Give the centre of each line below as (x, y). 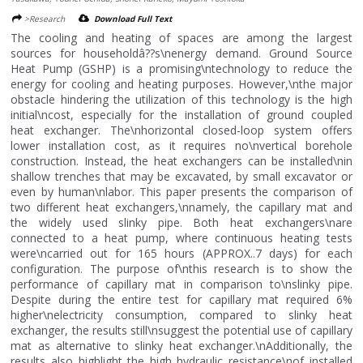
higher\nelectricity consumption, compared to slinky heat (181, 315)
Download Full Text (133, 19)
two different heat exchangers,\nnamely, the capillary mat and (181, 207)
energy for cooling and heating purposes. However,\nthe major (181, 84)
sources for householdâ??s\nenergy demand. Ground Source (181, 53)
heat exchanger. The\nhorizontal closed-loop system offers (181, 130)
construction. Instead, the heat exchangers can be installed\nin (181, 161)
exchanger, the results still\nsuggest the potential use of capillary (181, 331)
